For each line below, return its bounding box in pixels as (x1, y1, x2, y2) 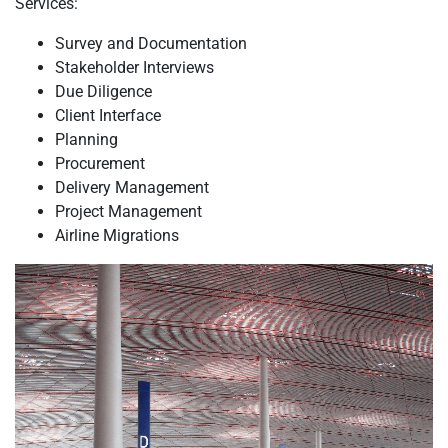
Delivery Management (55, 177, 209, 197)
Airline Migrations (55, 225, 179, 245)
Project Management (55, 201, 202, 221)
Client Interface (55, 105, 161, 125)
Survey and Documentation (55, 33, 247, 53)
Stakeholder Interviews (55, 57, 214, 77)
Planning (55, 129, 118, 149)
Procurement (55, 153, 145, 173)
